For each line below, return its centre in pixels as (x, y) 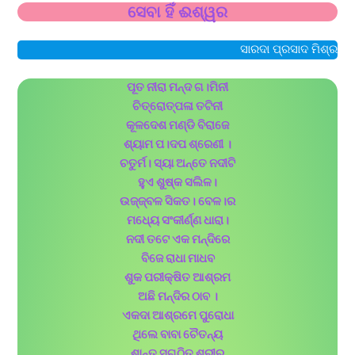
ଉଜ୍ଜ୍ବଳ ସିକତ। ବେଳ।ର (177, 202)
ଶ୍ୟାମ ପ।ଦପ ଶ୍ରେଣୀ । (177, 145)
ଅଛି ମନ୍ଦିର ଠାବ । (177, 297)
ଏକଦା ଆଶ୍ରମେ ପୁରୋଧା (177, 316)
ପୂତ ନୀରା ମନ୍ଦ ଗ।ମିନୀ (177, 88)
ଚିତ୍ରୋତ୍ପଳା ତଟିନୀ (177, 107)
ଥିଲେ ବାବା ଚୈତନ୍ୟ (177, 335)
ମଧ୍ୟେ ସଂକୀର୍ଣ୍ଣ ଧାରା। (177, 221)
